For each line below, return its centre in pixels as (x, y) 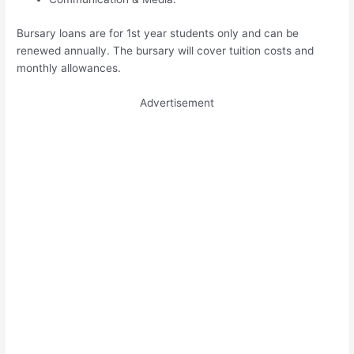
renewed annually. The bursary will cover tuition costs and (166, 50)
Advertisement (177, 102)
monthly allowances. (69, 68)
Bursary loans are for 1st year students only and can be (158, 33)
